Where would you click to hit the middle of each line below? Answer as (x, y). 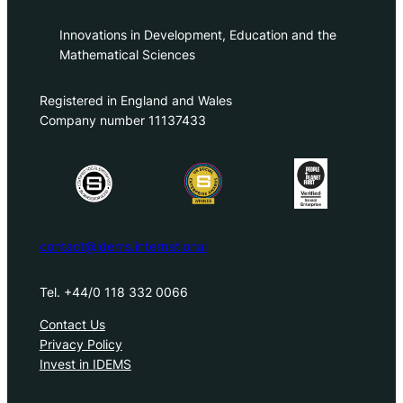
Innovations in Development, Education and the (198, 35)
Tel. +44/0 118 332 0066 (113, 291)
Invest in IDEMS (85, 363)
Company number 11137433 (122, 120)
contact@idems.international (123, 246)
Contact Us (72, 324)
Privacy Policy (81, 344)
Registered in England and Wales (135, 100)
